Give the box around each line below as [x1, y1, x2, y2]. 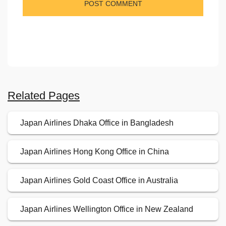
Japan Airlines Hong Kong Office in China [20, 147, 169, 156]
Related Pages [8, 89, 80, 102]
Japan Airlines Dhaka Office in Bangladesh [20, 119, 174, 128]
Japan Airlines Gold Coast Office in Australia [20, 176, 178, 185]
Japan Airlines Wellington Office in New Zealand [20, 205, 193, 214]
